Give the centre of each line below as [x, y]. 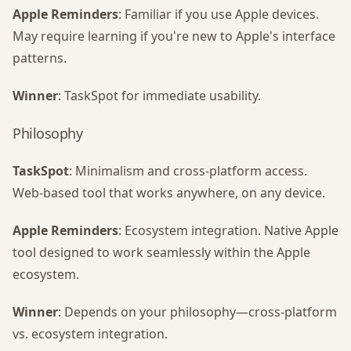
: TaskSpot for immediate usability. [159, 96]
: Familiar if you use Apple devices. [219, 14]
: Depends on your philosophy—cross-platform [197, 312]
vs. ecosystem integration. [90, 334]
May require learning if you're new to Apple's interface [174, 36]
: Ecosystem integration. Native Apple [228, 230]
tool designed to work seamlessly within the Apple [161, 252]
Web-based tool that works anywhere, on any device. [169, 193]
